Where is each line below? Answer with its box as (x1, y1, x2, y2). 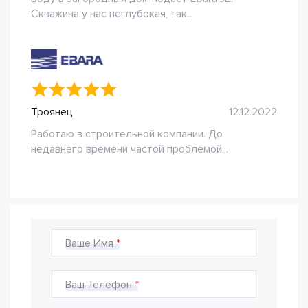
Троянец (31, 105, 73, 119)
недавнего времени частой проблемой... (31, 142, 228, 156)
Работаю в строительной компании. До (31, 127, 223, 141)
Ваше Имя (65, 236, 113, 250)
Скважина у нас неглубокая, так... (31, 7, 193, 21)
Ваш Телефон (65, 278, 132, 291)
